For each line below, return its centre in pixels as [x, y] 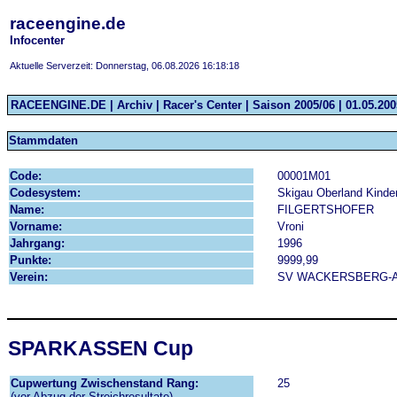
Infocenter [37, 40]
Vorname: [36, 226]
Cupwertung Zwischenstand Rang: [105, 383]
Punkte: [31, 260]
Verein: [29, 277]
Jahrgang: [37, 243]
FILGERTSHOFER [326, 210]
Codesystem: [45, 193]
